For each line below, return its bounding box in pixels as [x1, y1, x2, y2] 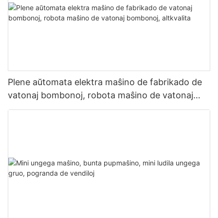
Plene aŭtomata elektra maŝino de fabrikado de [8, 77, 202, 88]
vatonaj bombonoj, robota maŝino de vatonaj [8, 90, 193, 101]
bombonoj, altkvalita [8, 103, 91, 114]
